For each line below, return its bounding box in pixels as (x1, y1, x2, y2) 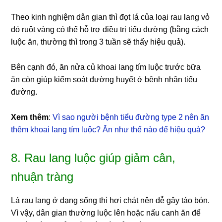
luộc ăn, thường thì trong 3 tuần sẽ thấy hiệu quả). (11, 37, 186, 46)
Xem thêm (11, 112, 49, 121)
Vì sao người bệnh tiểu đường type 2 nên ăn (53, 112, 210, 121)
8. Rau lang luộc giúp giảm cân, (11, 151, 176, 165)
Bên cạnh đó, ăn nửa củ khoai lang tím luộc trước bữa (11, 62, 201, 71)
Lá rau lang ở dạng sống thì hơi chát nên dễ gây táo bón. (11, 196, 210, 205)
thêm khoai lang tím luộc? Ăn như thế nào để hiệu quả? (11, 125, 206, 134)
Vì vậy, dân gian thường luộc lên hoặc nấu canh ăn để (11, 208, 201, 217)
